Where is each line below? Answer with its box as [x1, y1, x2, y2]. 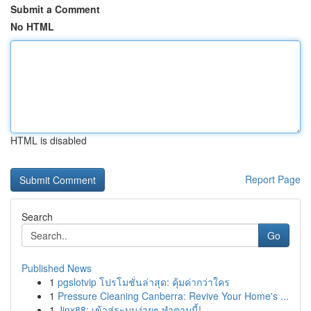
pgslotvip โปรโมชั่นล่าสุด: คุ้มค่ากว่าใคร [58, 275, 230, 289]
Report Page [245, 172, 301, 186]
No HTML [10, 19, 54, 33]
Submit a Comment [10, 2, 100, 16]
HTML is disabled [10, 133, 87, 147]
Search [22, 210, 53, 224]
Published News [22, 261, 92, 275]
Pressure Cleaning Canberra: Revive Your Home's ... [58, 289, 289, 303]
